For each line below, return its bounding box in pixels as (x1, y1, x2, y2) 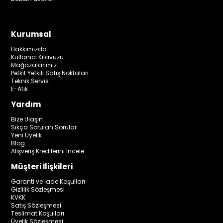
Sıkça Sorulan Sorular (11, 123, 77, 132)
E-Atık (11, 85, 28, 94)
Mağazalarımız (11, 61, 57, 70)
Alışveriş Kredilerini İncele (11, 147, 85, 156)
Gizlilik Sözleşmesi (11, 185, 65, 194)
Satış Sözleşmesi (11, 201, 62, 210)
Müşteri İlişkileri (11, 161, 73, 172)
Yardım (11, 99, 41, 110)
